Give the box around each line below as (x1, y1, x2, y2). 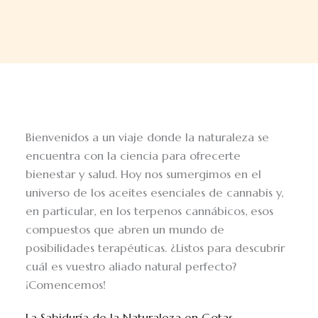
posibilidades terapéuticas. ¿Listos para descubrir (26, 240, 285, 256)
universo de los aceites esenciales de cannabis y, (26, 185, 284, 200)
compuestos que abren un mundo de (26, 221, 225, 237)
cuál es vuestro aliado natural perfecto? (26, 258, 237, 274)
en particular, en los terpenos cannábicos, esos (26, 203, 274, 219)
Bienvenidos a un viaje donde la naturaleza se (26, 129, 270, 145)
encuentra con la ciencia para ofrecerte (26, 148, 241, 163)
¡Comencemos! (26, 277, 106, 292)
